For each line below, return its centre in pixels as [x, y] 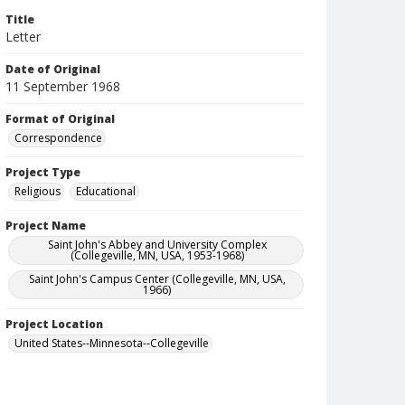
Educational [106, 191]
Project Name [46, 226]
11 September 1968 [63, 86]
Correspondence [58, 138]
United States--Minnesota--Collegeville [112, 343]
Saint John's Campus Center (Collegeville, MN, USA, [157, 279]
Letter [23, 37]
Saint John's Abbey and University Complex [157, 245]
